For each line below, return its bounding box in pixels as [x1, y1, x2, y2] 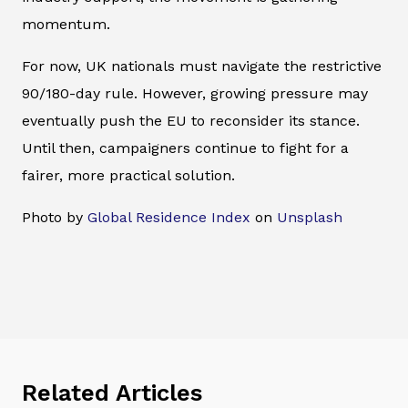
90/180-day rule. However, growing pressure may [22, 85, 368, 103]
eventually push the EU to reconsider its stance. [22, 112, 360, 130]
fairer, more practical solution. [22, 167, 235, 185]
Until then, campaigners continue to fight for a [22, 139, 349, 158]
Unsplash [277, 209, 342, 227]
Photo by [22, 209, 87, 227]
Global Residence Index [87, 209, 250, 227]
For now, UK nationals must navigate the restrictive [22, 57, 382, 76]
